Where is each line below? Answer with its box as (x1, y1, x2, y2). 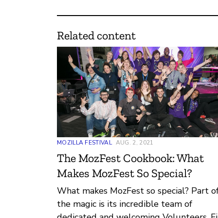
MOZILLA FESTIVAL (57, 138, 112, 146)
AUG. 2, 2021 (115, 138, 154, 146)
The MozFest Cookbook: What (57, 150, 204, 165)
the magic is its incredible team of (57, 198, 192, 210)
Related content (57, 28, 136, 43)
